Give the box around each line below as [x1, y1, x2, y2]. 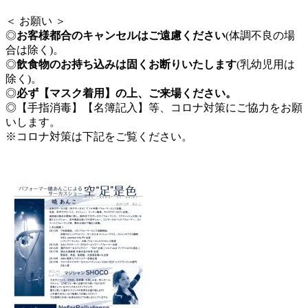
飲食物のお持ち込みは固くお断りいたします [16, 58, 236, 70]
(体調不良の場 [225, 30, 295, 41]
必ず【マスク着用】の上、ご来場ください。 [16, 87, 236, 99]
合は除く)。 [5, 44, 64, 56]
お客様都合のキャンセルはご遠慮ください [16, 30, 225, 41]
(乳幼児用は [236, 58, 295, 70]
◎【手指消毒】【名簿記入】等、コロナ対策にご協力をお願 [5, 102, 302, 113]
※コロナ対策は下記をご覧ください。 [5, 131, 192, 142]
